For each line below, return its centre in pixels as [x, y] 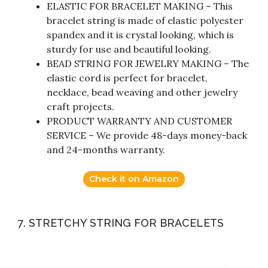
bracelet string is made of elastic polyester [145, 21]
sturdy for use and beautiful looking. [129, 49]
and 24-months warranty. [106, 150]
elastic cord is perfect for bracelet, [127, 78]
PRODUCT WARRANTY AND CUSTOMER [139, 121]
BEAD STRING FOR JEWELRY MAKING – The [148, 64]
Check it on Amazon [134, 179]
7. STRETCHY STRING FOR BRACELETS [121, 223]
